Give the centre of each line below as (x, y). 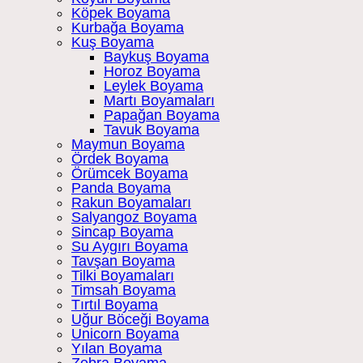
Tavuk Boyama (152, 130)
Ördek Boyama (120, 159)
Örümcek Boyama (130, 174)
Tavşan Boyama (123, 261)
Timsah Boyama (124, 290)
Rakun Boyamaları (131, 203)
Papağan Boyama (162, 115)
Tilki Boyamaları (123, 276)
